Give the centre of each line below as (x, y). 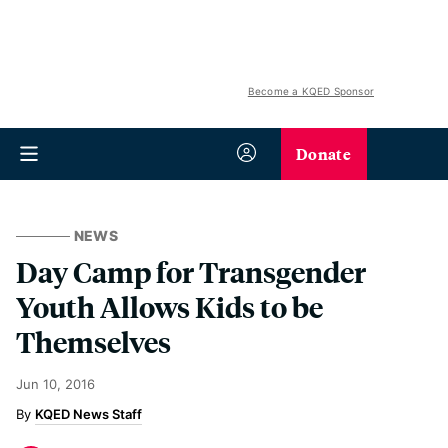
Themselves (93, 341)
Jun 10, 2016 (55, 384)
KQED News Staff (88, 414)
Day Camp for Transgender (191, 271)
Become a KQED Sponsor (310, 91)
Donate (323, 153)
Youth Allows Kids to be (169, 306)
